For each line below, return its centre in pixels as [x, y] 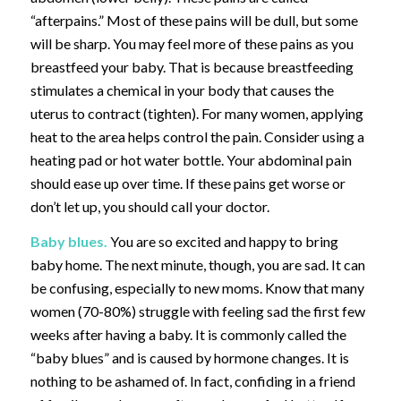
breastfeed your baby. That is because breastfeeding [192, 66]
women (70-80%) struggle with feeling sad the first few [197, 311]
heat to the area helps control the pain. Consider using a [197, 136]
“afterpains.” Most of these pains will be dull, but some [194, 20]
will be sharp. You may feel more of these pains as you [192, 43]
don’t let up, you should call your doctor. [149, 206]
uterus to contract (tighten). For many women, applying [196, 113]
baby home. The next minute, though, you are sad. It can [197, 265]
